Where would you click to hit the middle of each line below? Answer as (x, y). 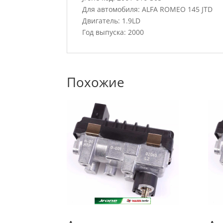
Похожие (96, 82)
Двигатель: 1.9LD (111, 20)
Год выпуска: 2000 (113, 32)
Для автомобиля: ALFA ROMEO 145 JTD (148, 9)
